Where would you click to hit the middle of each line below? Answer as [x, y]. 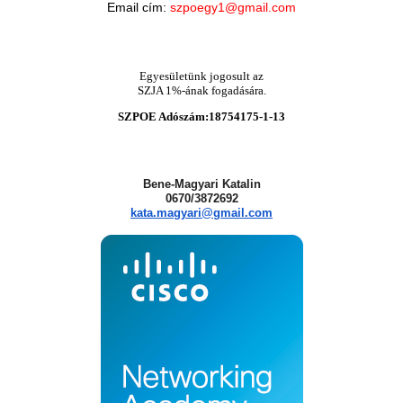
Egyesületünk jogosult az [201, 76]
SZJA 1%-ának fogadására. [201, 90]
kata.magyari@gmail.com [201, 213]
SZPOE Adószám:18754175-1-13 [201, 116]
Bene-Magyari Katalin [201, 184]
